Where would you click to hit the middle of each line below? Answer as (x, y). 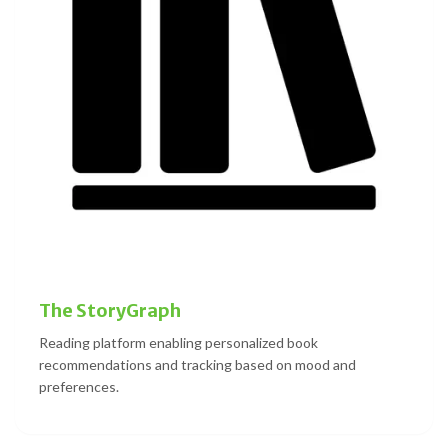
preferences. (79, 386)
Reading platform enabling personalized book (178, 342)
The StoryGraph (110, 310)
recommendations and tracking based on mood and (197, 364)
